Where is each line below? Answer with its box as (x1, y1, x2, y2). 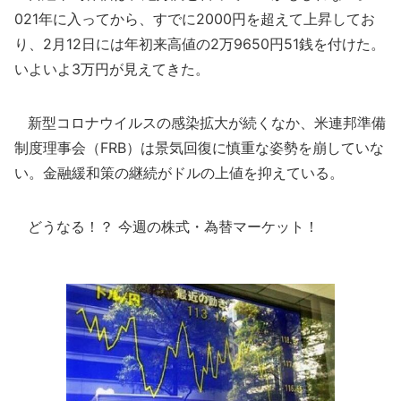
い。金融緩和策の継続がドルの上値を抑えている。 (14, 164, 344, 182)
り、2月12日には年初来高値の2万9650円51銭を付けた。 (14, 35, 385, 53)
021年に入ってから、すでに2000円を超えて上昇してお (14, 10, 375, 28)
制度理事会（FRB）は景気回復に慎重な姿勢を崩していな (14, 139, 384, 157)
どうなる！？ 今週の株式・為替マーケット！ (14, 218, 319, 235)
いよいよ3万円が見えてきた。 (14, 60, 209, 78)
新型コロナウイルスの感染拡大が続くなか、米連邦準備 (14, 114, 386, 132)
